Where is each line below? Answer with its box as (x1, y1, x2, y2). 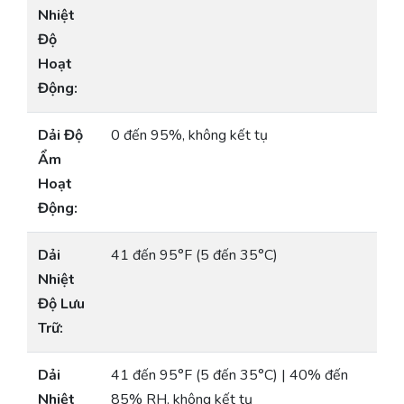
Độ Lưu (38, 294, 85, 315)
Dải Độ (38, 125, 83, 146)
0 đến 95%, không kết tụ (111, 125, 268, 146)
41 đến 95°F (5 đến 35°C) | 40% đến (111, 365, 348, 386)
